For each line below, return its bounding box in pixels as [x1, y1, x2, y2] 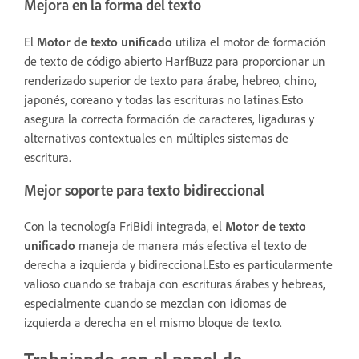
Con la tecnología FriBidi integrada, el [24, 218, 225, 235]
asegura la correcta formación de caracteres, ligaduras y [24, 110, 314, 127]
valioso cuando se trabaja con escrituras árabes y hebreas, [24, 276, 325, 292]
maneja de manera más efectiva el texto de [75, 237, 307, 254]
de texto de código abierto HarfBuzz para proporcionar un [24, 52, 325, 69]
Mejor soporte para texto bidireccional [24, 180, 264, 200]
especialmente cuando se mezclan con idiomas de [24, 295, 287, 312]
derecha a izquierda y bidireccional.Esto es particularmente [24, 256, 333, 273]
